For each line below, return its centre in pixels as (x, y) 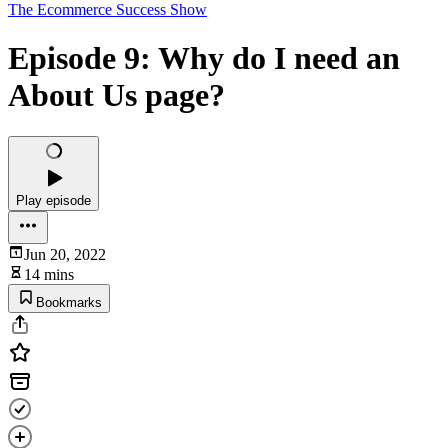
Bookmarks (69, 302)
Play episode (53, 200)
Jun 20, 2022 (65, 254)
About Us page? (116, 95)
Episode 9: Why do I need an (204, 58)
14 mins (49, 274)
